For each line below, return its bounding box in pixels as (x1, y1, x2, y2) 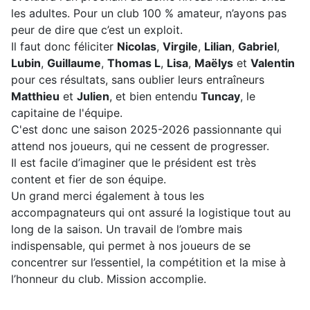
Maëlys (194, 55, 233, 70)
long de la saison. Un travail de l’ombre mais (11, 221, 242, 236)
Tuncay (201, 89, 240, 103)
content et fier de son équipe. (11, 172, 166, 186)
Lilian (204, 39, 232, 53)
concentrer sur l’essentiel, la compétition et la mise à (11, 255, 286, 269)
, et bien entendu (109, 89, 201, 103)
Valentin (250, 55, 295, 70)
